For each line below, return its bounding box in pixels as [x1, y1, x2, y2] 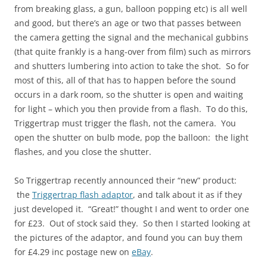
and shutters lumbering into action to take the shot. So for [14, 60, 249, 72]
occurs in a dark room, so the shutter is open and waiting [14, 89, 243, 100]
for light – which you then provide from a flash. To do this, [14, 103, 248, 114]
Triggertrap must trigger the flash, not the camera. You [14, 117, 236, 129]
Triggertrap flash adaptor [32, 189, 133, 200]
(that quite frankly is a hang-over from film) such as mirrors [14, 46, 251, 57]
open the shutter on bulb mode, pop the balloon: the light [14, 132, 249, 143]
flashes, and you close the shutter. [14, 146, 151, 157]
